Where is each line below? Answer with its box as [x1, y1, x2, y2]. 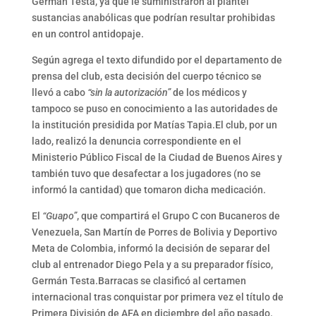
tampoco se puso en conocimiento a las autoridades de [31, 102, 278, 114]
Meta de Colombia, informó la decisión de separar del [31, 242, 270, 254]
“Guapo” [42, 209, 77, 221]
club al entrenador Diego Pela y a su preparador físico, [31, 258, 273, 270]
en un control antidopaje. [31, 28, 146, 39]
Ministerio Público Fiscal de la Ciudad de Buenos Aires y [31, 151, 282, 163]
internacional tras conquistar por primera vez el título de [31, 291, 284, 303]
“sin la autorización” [87, 86, 171, 98]
